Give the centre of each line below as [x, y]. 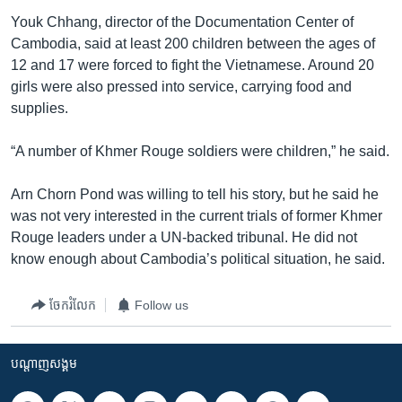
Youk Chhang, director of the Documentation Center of [182, 22]
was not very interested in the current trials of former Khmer [197, 216]
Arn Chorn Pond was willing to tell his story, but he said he [195, 194]
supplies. [39, 108]
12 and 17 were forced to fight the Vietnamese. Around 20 [192, 65]
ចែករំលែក [73, 305]
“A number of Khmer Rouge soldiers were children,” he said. [200, 151]
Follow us [162, 305]
